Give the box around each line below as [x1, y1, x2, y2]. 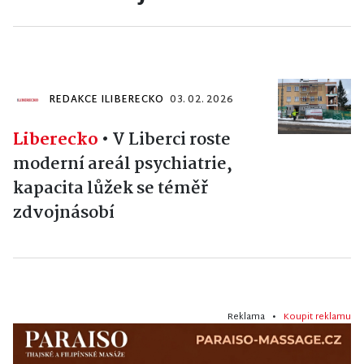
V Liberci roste [112, 126, 231, 154]
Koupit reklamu [284, 309, 351, 326]
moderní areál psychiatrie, [13, 150, 232, 179]
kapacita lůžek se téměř [13, 175, 208, 203]
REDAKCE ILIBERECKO [49, 91, 164, 110]
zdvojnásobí [13, 199, 115, 227]
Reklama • [227, 309, 284, 326]
